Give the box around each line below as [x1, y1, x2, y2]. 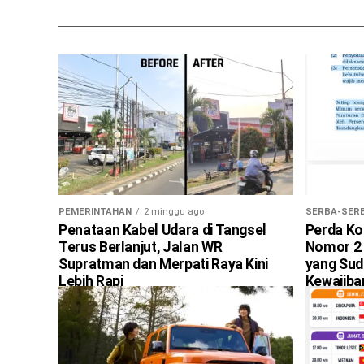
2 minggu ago [144, 206, 204, 217]
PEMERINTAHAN [58, 206, 132, 217]
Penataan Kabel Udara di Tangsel [58, 221, 267, 238]
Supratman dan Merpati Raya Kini [58, 255, 269, 272]
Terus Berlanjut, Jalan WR [58, 238, 223, 255]
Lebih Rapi [58, 272, 123, 289]
